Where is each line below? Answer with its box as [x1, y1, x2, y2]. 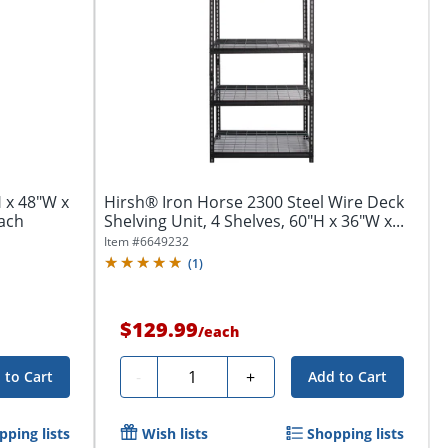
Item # [103, 233, 140, 251]
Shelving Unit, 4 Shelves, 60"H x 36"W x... [103, 210, 404, 233]
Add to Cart [308, 367, 388, 387]
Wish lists [141, 424, 208, 444]
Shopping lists [307, 424, 405, 444]
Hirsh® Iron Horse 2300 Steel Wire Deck [103, 191, 404, 214]
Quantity [164, 363, 230, 386]
